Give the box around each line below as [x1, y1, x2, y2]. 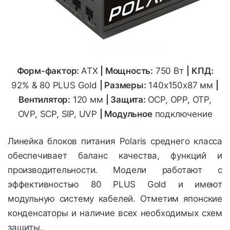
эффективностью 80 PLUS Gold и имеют [8, 179, 222, 189]
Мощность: [105, 65, 154, 76]
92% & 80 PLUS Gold [11, 80, 100, 90]
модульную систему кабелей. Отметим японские [8, 193, 222, 204]
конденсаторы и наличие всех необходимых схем [8, 207, 222, 218]
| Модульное [99, 108, 152, 119]
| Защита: [105, 94, 148, 105]
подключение [152, 108, 213, 119]
